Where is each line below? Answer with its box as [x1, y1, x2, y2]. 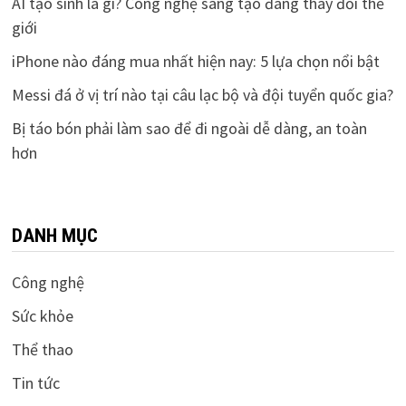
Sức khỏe [11, 304, 73, 326]
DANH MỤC [11, 224, 98, 246]
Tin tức [11, 372, 60, 393]
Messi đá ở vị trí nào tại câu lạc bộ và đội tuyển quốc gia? [11, 83, 393, 105]
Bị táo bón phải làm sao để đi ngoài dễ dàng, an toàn [11, 117, 367, 139]
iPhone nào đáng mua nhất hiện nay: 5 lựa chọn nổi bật [11, 50, 380, 72]
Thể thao [11, 338, 73, 360]
